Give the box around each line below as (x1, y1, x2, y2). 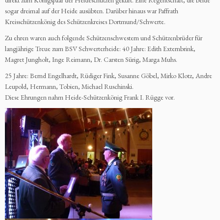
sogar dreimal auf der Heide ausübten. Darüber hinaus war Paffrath (5, 6, 178, 16)
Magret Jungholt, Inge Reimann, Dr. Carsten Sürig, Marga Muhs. (5, 55, 179, 64)
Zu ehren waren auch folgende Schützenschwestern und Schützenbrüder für (5, 33, 202, 43)
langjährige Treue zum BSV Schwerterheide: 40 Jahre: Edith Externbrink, (5, 44, 195, 54)
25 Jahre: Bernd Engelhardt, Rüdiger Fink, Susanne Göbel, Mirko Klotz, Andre (5, 71, 212, 81)
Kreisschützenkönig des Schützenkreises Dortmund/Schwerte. (5, 17, 165, 27)
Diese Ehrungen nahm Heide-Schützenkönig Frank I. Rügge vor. (5, 93, 175, 102)
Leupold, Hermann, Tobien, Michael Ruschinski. (5, 82, 134, 91)
